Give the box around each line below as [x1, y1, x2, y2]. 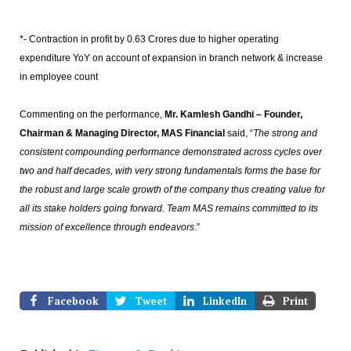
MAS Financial [161, 128, 225, 139]
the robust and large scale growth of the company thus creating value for [19, 184, 325, 195]
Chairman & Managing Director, [19, 128, 161, 139]
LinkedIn [202, 294, 247, 308]
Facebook [47, 294, 99, 308]
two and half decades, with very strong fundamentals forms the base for [19, 165, 320, 176]
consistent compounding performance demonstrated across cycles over [19, 147, 322, 157]
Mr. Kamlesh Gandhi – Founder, [164, 109, 302, 120]
